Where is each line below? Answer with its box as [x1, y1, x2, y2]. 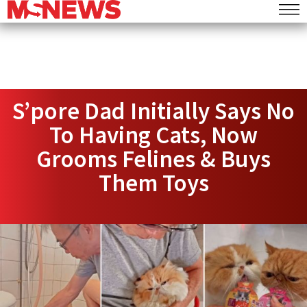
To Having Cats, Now [49, 120, 258, 150]
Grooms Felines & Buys [36, 144, 271, 174]
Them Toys [98, 168, 209, 198]
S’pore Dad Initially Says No [12, 96, 295, 126]
